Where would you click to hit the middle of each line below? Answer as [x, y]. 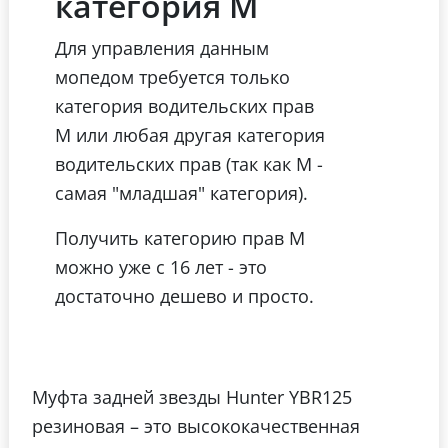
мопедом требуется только [172, 76]
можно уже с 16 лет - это [161, 266]
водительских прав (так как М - [189, 163]
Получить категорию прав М [180, 237]
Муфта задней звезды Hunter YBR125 [192, 396]
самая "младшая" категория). [181, 192]
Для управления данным [162, 47]
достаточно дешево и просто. [184, 295]
